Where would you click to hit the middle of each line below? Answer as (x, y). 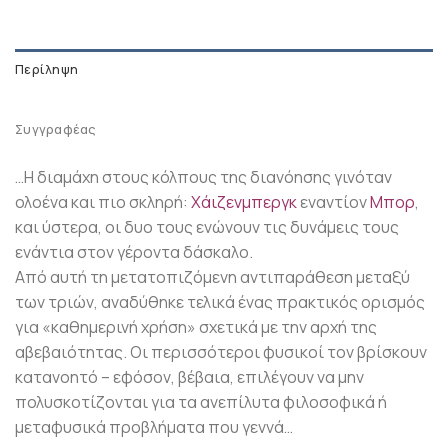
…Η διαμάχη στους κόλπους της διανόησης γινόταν (203, 177)
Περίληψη (47, 69)
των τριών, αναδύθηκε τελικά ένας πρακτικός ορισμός (220, 302)
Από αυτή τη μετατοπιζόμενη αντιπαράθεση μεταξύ (212, 277)
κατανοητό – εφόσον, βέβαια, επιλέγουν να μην (189, 377)
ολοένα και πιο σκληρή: (103, 202)
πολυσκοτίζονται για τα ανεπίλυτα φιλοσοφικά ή (201, 402)
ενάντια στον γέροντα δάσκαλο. (134, 252)
